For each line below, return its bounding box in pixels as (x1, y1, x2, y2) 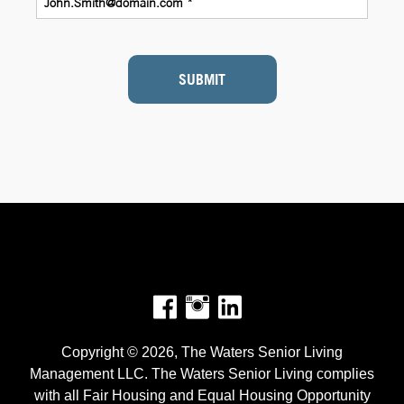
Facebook (152, 288, 295, 326)
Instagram (185, 288, 329, 326)
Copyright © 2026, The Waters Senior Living (61, 344, 343, 360)
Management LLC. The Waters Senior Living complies (30, 365, 374, 381)
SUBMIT (179, 69, 225, 88)
